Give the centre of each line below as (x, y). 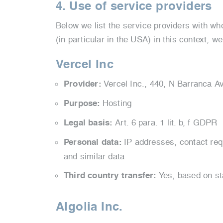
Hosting (117, 103)
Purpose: (83, 103)
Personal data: (94, 142)
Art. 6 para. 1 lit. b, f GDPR (166, 122)
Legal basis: (89, 123)
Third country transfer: (111, 175)
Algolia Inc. (89, 207)
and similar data (94, 156)
